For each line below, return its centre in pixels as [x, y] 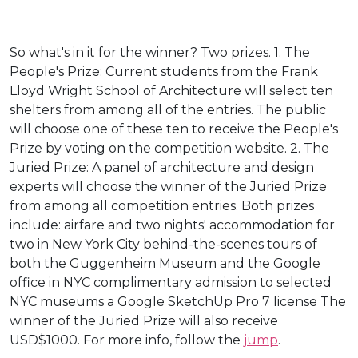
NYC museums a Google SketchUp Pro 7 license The [178, 301]
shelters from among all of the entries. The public [168, 109]
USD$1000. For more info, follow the [127, 340]
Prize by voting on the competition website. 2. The [169, 148]
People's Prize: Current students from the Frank [164, 71]
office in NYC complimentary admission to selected [171, 282]
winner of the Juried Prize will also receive [144, 320]
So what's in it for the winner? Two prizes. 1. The [160, 52]
